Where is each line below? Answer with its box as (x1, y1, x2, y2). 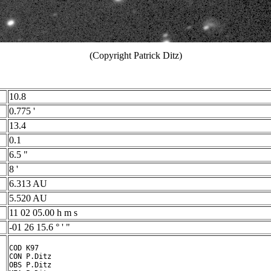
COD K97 (9, 244, 39, 252)
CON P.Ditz (9, 252, 51, 261)
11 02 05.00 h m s (9, 207, 77, 218)
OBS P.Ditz (9, 261, 51, 269)
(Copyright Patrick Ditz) (89, 50, 182, 60)
